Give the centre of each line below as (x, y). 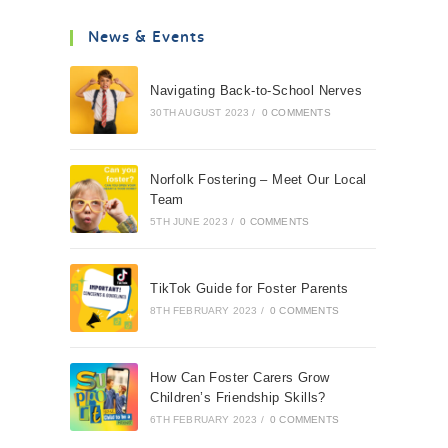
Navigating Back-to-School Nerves (256, 90)
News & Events (146, 38)
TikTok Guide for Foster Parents (249, 288)
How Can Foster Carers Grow (240, 377)
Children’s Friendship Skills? (238, 397)
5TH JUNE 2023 (189, 221)
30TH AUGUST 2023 (200, 112)
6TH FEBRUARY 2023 (204, 419)
